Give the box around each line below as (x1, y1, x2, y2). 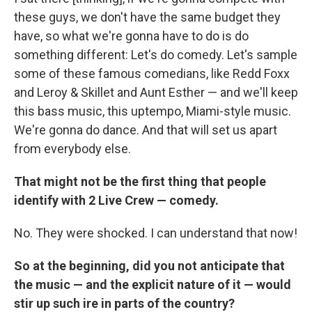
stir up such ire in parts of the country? (14, 296, 235, 311)
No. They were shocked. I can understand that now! (14, 226, 297, 240)
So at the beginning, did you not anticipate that (14, 258, 285, 273)
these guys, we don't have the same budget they (14, 10, 281, 24)
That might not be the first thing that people (14, 174, 266, 189)
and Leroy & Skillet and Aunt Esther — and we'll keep (14, 85, 298, 100)
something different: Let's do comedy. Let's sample (14, 47, 297, 62)
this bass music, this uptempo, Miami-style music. (14, 104, 291, 118)
